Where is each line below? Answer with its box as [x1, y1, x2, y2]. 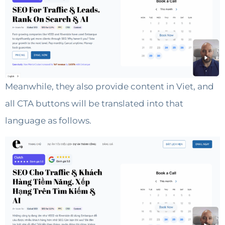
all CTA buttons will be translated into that [5, 98, 183, 109]
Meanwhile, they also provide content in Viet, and [5, 81, 214, 92]
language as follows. [5, 116, 91, 126]
